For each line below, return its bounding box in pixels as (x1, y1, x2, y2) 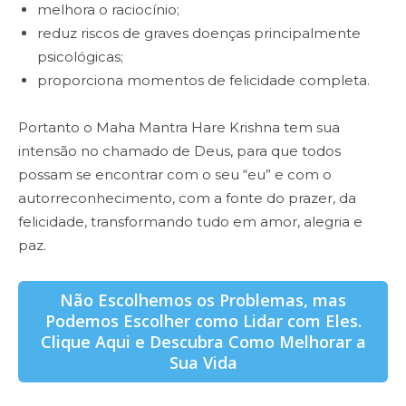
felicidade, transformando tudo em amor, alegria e (18, 213, 362, 231)
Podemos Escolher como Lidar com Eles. (44, 310, 362, 333)
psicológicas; (37, 48, 123, 66)
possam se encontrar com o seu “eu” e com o (18, 166, 332, 184)
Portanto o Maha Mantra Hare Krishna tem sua (18, 119, 340, 137)
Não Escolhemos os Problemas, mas (60, 289, 346, 312)
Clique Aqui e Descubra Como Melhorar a (40, 331, 366, 353)
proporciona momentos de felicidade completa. (37, 72, 370, 90)
